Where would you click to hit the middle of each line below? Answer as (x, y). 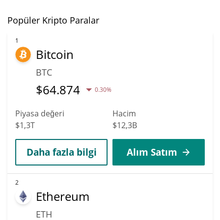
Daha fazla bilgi (61, 152)
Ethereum (63, 196)
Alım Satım (152, 152)
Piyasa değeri (40, 113)
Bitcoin (55, 54)
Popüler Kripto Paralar (53, 20)
